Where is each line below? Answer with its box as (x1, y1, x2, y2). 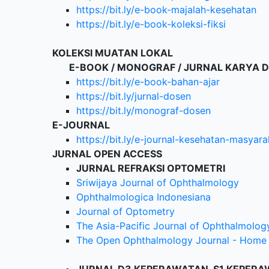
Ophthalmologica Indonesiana (76, 191, 211, 203)
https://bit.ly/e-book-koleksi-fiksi (76, 18, 226, 30)
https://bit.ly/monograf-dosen (76, 104, 211, 116)
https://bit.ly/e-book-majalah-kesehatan (76, 4, 256, 16)
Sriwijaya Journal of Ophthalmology (76, 177, 239, 189)
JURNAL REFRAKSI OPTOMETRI (76, 162, 225, 174)
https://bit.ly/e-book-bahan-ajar (76, 76, 220, 88)
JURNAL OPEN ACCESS (52, 148, 162, 160)
